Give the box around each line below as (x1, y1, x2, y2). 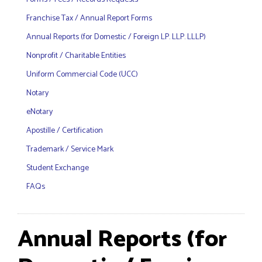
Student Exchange (26, 161, 89, 175)
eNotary (26, 105, 53, 119)
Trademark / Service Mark (26, 143, 113, 156)
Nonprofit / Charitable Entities (26, 49, 126, 63)
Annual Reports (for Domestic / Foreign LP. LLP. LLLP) (26, 30, 206, 44)
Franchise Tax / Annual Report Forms (26, 12, 152, 25)
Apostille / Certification (26, 124, 103, 137)
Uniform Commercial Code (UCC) (26, 68, 138, 81)
